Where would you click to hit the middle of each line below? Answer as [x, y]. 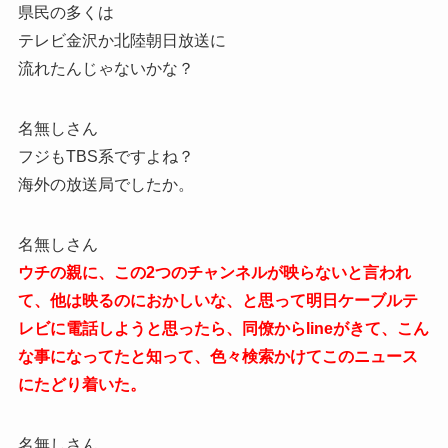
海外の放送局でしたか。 [105, 185]
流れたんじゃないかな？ [105, 69]
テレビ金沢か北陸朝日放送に [121, 41]
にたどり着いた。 [81, 385]
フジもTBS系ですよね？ [105, 157]
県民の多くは [65, 13]
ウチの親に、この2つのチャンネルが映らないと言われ [214, 273]
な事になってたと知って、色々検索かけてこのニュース [217, 357]
